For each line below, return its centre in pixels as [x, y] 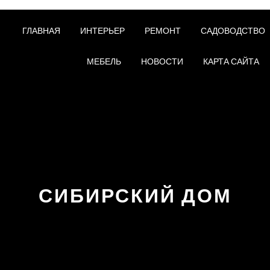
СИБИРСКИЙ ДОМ [135, 196]
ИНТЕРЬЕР [102, 31]
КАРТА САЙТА [231, 61]
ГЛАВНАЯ [41, 31]
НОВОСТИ [162, 61]
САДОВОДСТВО [233, 31]
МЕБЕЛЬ [104, 61]
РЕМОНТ [162, 31]
